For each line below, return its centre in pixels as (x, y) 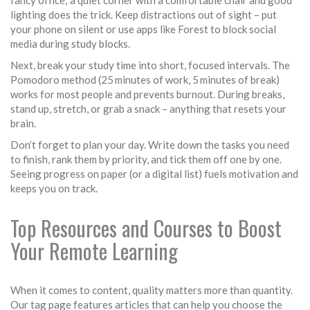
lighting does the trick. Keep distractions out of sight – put (144, 15)
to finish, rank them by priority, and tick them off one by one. (146, 159)
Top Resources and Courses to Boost (146, 228)
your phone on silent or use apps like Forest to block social (143, 29)
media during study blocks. (70, 44)
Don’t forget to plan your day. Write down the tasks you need (150, 145)
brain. (23, 123)
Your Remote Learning (94, 251)
